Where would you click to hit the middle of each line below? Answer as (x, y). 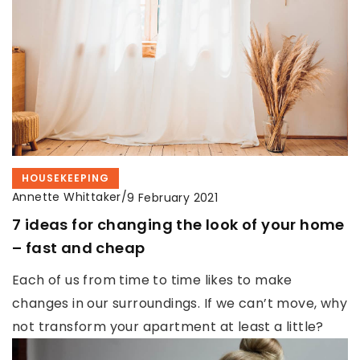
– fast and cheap (79, 248)
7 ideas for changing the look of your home (178, 225)
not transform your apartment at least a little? (168, 327)
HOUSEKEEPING (65, 178)
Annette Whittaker (67, 197)
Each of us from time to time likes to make (152, 280)
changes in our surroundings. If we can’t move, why (180, 304)
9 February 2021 (173, 197)
